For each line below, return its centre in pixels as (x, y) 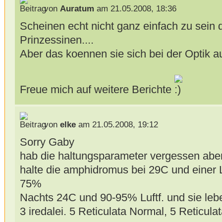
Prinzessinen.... (56, 40)
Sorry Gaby (47, 142)
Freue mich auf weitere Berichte (97, 89)
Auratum (77, 8)
